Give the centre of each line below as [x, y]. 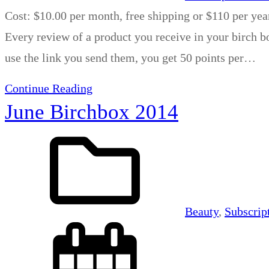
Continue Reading [49, 89]
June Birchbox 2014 [92, 112]
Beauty [202, 212]
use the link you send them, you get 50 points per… [130, 58]
